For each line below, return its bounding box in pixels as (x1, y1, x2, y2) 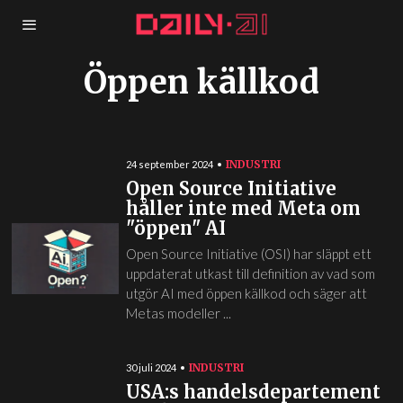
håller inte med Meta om (125, 197, 361, 219)
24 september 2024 (125, 158, 213, 170)
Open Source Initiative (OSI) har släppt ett (125, 246, 372, 262)
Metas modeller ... (125, 305, 231, 321)
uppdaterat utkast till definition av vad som (125, 265, 375, 282)
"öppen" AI (125, 217, 226, 239)
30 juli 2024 (125, 362, 176, 373)
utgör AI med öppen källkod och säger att (125, 285, 367, 301)
